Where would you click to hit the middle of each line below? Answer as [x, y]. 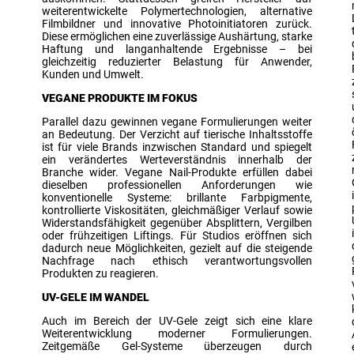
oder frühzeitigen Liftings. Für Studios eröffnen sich [177, 235]
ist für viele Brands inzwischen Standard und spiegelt [177, 147]
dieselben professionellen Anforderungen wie [177, 185]
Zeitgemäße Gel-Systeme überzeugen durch [177, 346]
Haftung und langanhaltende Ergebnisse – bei [177, 49]
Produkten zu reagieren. [100, 273]
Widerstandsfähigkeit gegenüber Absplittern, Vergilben [177, 222]
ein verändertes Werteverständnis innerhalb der [177, 159]
